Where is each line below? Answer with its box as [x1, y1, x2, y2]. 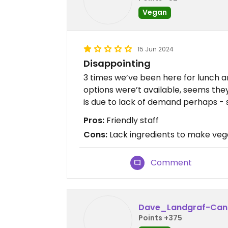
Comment [151, 157, 192, 168]
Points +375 [138, 212, 182, 223]
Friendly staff [104, 115, 159, 126]
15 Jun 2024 [137, 45, 174, 53]
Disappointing [83, 57, 151, 70]
